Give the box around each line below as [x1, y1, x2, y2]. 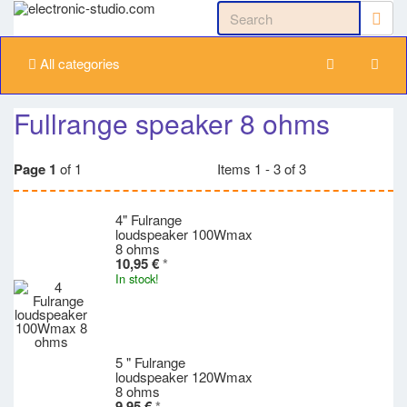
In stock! [115, 269, 159, 287]
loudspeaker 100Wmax [115, 223, 253, 243]
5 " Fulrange [115, 352, 185, 372]
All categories [36, 54, 120, 73]
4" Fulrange [115, 209, 182, 229]
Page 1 [14, 159, 56, 179]
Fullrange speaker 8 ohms [14, 104, 330, 143]
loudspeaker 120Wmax [115, 366, 253, 386]
